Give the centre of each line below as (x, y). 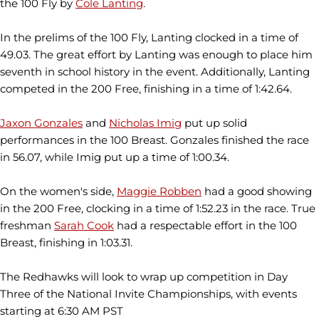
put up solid (214, 122)
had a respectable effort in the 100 (205, 225)
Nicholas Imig (145, 122)
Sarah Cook (84, 225)
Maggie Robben (159, 191)
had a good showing (257, 191)
